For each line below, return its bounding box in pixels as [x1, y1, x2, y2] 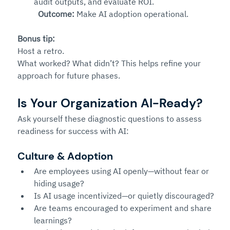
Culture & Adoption [17, 149, 113, 163]
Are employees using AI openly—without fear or [34, 166, 211, 176]
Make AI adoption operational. [74, 9, 188, 19]
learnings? [34, 215, 72, 225]
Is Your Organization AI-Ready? [17, 95, 203, 111]
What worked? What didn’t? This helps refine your [17, 58, 203, 68]
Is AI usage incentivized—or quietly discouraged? [34, 190, 214, 201]
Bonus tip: [17, 33, 55, 44]
